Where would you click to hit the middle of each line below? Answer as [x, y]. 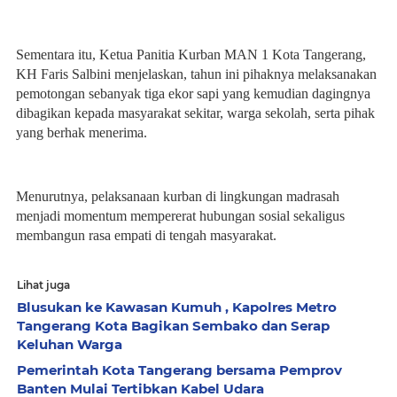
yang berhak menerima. [82, 132]
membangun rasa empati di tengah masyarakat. [146, 235]
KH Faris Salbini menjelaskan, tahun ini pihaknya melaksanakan [196, 74]
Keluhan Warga [70, 344]
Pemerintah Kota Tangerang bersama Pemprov [179, 370]
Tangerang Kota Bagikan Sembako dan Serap [173, 326]
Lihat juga [43, 285]
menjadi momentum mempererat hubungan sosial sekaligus [180, 216]
